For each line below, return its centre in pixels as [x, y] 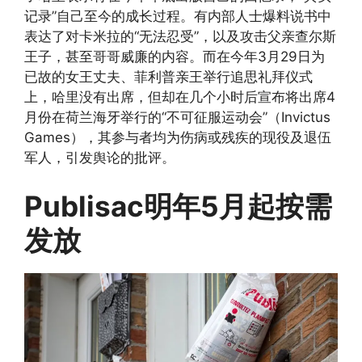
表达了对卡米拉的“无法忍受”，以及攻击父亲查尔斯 [180, 37]
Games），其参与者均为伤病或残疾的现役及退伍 [178, 138]
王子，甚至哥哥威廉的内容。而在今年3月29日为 [175, 57]
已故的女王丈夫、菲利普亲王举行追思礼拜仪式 [168, 77]
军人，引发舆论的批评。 [100, 158]
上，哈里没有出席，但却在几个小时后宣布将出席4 [180, 97]
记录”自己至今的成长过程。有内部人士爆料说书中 [178, 17]
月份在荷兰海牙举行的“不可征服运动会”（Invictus [177, 118]
